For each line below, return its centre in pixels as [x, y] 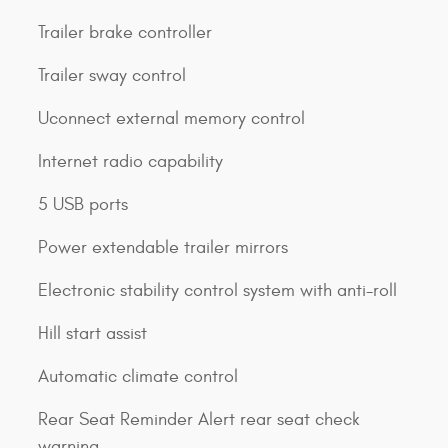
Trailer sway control [112, 75]
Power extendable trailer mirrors [163, 247]
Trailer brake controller [125, 32]
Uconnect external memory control [171, 118]
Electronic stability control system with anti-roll [217, 290]
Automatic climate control [138, 376]
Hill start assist [92, 333]
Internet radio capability [130, 161]
